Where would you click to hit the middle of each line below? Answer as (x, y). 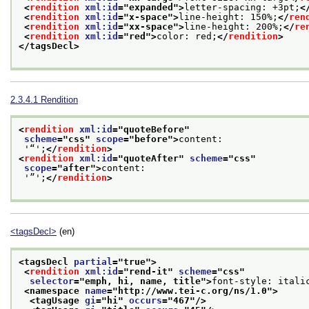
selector (52, 281)
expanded (151, 7)
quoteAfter (151, 159)
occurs (146, 300)
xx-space (151, 26)
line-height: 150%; (228, 17)
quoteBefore (154, 130)
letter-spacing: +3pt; (242, 7)
